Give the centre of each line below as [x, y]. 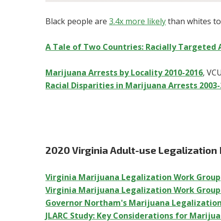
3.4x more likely [138, 21]
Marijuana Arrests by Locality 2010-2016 [124, 72]
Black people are [77, 21]
